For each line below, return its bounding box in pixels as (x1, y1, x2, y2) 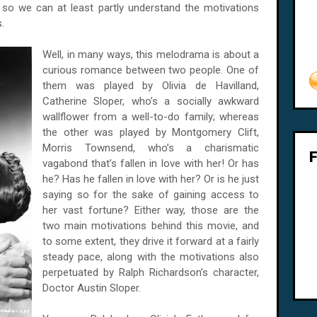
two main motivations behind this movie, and (42, 219, 259, 232)
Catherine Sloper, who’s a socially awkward (42, 95, 259, 108)
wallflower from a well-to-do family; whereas (42, 110, 259, 123)
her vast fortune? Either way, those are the (42, 204, 259, 217)
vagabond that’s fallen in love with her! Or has (42, 157, 259, 170)
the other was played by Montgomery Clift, (42, 126, 259, 139)
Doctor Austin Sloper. (42, 282, 141, 294)
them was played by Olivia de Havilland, (42, 79, 259, 92)
